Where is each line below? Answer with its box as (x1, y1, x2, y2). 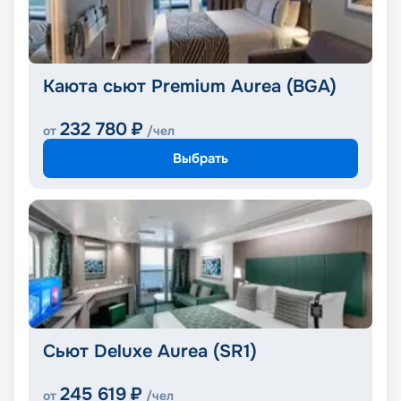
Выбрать (173, 149, 228, 167)
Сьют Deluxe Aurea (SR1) (43, 340, 257, 363)
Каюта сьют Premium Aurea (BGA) (43, 75, 337, 98)
